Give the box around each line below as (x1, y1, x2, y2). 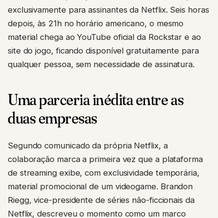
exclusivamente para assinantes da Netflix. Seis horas (8, 5, 209, 15)
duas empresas (8, 109, 97, 128)
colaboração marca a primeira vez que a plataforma (8, 154, 203, 164)
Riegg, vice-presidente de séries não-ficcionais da (8, 195, 195, 205)
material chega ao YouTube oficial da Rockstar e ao (8, 32, 201, 42)
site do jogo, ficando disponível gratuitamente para (8, 46, 199, 56)
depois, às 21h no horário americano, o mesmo (8, 18, 184, 29)
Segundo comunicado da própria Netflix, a (8, 140, 168, 150)
